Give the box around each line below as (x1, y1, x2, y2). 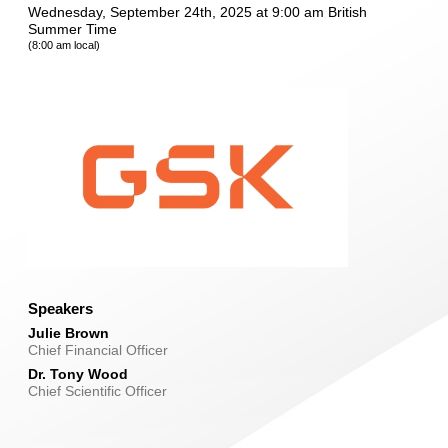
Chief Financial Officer (28, 342, 168, 359)
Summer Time (28, 21, 117, 38)
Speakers (28, 300, 93, 318)
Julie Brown (28, 325, 109, 342)
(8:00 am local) (28, 39, 100, 52)
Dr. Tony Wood (28, 366, 128, 383)
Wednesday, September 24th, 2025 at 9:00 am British (28, 4, 367, 21)
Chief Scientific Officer (28, 383, 167, 400)
